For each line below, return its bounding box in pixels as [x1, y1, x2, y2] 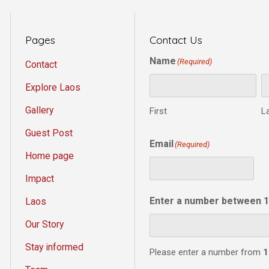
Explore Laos [25, 81, 80, 93]
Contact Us [150, 33, 202, 46]
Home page [25, 150, 74, 162]
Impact [25, 172, 54, 184]
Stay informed [25, 241, 83, 253]
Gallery [25, 104, 53, 116]
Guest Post [25, 127, 73, 139]
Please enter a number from [150, 246, 263, 258]
